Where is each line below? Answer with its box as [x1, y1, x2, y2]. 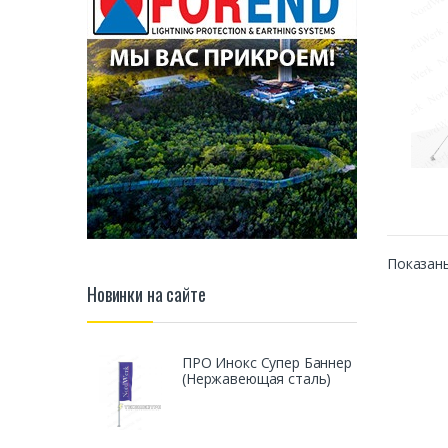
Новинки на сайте [87, 281, 206, 308]
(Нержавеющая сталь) [182, 368, 332, 388]
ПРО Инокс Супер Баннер [182, 352, 352, 372]
